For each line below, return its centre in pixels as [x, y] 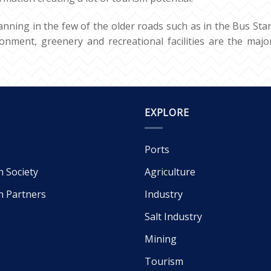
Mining [161, 239]
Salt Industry [173, 216]
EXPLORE [167, 112]
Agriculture [170, 171]
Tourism [164, 261]
